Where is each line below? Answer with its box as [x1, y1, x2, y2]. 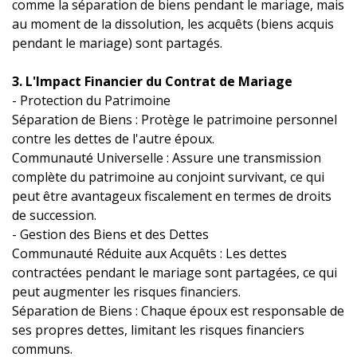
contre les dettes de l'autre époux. [12, 130, 214, 148]
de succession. [12, 206, 96, 225]
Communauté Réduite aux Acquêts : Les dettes [12, 245, 287, 263]
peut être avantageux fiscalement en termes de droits [12, 187, 331, 206]
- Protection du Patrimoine [12, 92, 171, 110]
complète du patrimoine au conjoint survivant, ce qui [12, 168, 324, 186]
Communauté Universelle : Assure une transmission [12, 149, 321, 167]
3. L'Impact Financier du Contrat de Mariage [12, 73, 292, 91]
